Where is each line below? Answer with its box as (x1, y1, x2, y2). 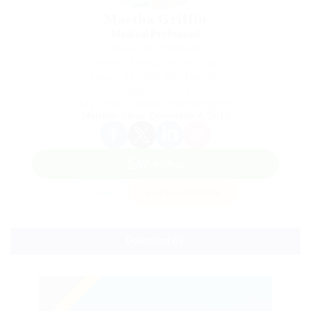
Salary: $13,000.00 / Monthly (89, 72, 222, 82)
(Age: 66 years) (121, 85, 190, 96)
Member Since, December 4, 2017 (81, 110, 230, 121)
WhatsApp (138, 158, 185, 169)
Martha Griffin (103, 11, 208, 26)
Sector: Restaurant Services (94, 58, 217, 68)
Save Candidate (156, 187, 221, 198)
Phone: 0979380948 (111, 44, 200, 54)
